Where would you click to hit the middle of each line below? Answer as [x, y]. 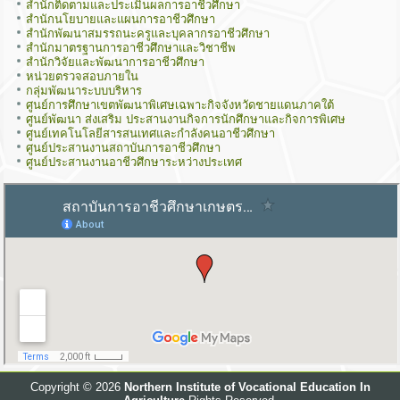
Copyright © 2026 [77, 387]
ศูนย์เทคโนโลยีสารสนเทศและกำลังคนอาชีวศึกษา [151, 133]
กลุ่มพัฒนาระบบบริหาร [84, 90]
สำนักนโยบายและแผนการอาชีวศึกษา [121, 19]
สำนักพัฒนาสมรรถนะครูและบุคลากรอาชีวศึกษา [148, 33]
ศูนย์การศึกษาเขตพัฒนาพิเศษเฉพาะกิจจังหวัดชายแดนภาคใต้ [180, 104]
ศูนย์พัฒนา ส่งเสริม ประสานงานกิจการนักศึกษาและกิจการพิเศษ [186, 119]
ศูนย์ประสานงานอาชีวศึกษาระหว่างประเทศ [134, 162]
